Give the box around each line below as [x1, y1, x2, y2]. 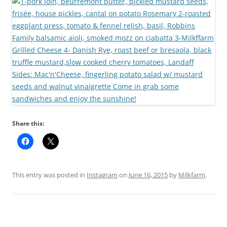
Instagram [87, 170, 118, 179]
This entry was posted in [12, 170, 87, 179]
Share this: [12, 119, 44, 128]
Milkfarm [178, 170, 205, 179]
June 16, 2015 [129, 170, 168, 179]
